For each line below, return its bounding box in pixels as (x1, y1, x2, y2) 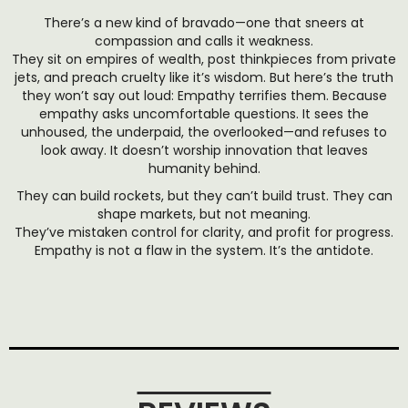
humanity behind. (148, 159, 260, 178)
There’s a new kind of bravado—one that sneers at (44, 14, 364, 32)
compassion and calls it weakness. (95, 32, 313, 50)
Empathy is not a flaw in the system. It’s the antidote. (35, 241, 373, 260)
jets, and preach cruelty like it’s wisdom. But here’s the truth (15, 68, 393, 87)
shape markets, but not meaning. (97, 205, 311, 223)
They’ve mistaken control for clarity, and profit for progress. (15, 223, 393, 241)
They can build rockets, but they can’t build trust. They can (15, 187, 393, 205)
